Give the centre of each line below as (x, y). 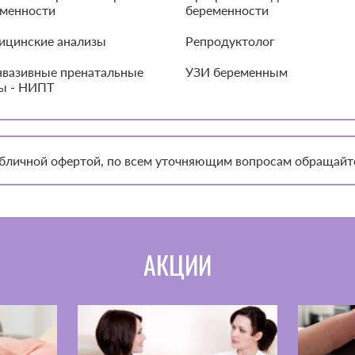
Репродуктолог (230, 41)
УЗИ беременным (237, 72)
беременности (227, 10)
